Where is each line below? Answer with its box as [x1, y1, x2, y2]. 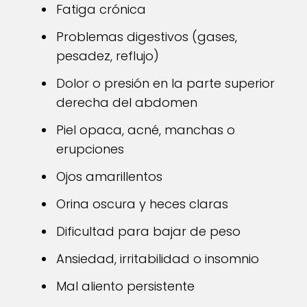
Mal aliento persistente [56, 278, 195, 295]
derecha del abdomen [56, 94, 197, 111]
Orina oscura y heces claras [56, 195, 228, 212]
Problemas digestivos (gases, [56, 28, 237, 45]
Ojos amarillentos [56, 168, 162, 185]
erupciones [56, 140, 124, 158]
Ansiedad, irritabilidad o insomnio [56, 250, 259, 267]
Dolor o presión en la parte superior [56, 75, 275, 92]
